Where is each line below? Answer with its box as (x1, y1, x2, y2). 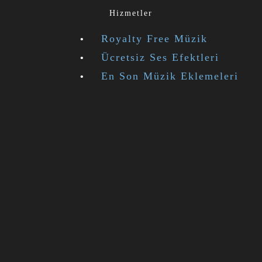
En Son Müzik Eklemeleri (101, 70, 239, 82)
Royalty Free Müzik (101, 33, 208, 45)
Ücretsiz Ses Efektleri (101, 51, 219, 64)
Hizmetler (109, 8, 153, 18)
